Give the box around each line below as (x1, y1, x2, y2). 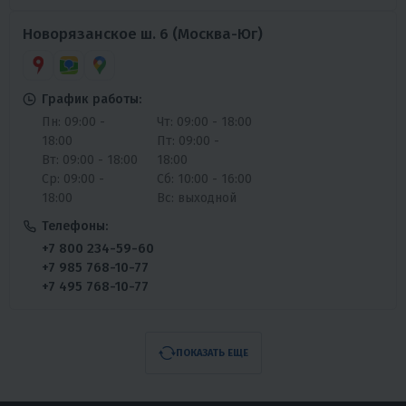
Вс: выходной (156, 189, 237, 206)
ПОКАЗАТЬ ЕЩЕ (175, 346, 248, 359)
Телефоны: (42, 217, 108, 234)
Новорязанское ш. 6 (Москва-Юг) (23, 24, 263, 43)
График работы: (42, 91, 141, 107)
